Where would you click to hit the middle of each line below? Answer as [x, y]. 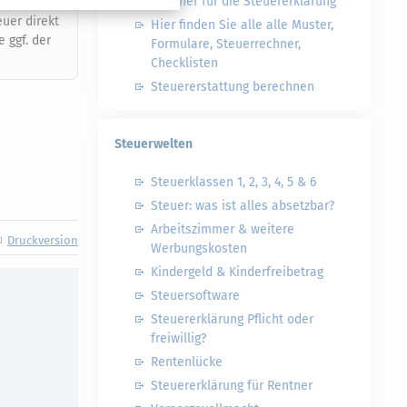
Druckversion [43, 240]
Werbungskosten [199, 248]
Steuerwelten [154, 144]
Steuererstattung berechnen [233, 87]
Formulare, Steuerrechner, [226, 44]
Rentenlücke [187, 362]
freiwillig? [179, 338]
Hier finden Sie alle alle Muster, [242, 25]
